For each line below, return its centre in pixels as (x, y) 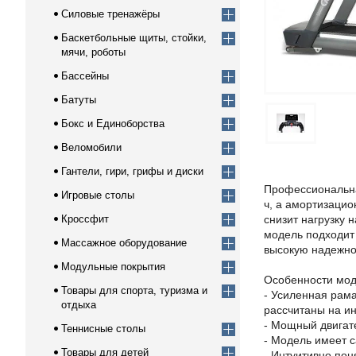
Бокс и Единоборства (113, 124)
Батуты (79, 100)
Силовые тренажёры (110, 14)
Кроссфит (85, 219)
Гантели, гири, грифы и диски (132, 171)
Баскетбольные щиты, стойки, (134, 38)
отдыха (79, 305)
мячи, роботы (93, 52)
